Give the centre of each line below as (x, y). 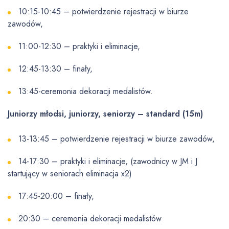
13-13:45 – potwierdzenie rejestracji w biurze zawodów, (117, 139)
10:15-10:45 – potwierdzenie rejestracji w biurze (104, 12)
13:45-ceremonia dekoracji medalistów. (86, 91)
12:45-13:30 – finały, (55, 69)
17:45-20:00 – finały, (56, 196)
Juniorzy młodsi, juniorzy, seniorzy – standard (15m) (105, 114)
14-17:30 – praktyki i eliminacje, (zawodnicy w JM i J (108, 161)
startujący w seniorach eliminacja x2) (70, 174)
